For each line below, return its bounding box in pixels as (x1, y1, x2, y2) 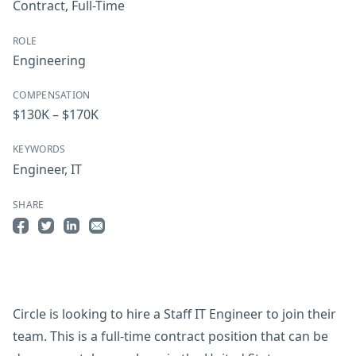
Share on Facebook (12, 234, 127, 252)
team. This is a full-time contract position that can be (13, 327, 328, 345)
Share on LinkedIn (63, 234, 172, 252)
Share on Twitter (37, 234, 137, 252)
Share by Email (88, 234, 176, 252)
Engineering (13, 52, 86, 69)
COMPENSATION (13, 88, 91, 102)
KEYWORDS (13, 142, 66, 156)
